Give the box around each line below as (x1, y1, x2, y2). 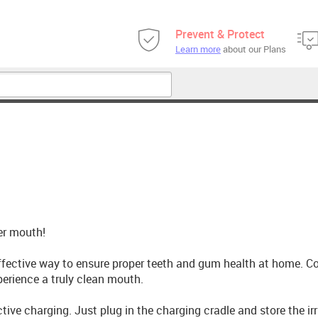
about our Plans (221, 43, 286, 55)
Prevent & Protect (175, 26, 265, 42)
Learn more (175, 43, 221, 55)
